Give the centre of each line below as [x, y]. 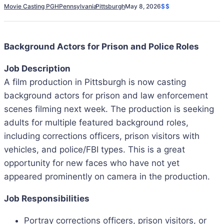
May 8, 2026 [143, 6]
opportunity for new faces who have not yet [92, 163]
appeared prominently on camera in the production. [107, 176]
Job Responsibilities [47, 198]
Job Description [37, 68]
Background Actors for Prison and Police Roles [101, 46]
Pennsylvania [78, 6]
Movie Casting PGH [31, 6]
